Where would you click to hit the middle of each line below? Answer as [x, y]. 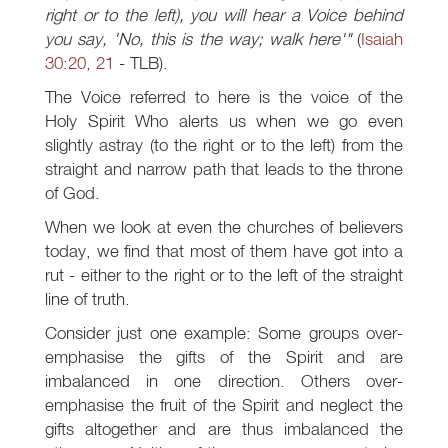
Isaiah [382, 39]
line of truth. [87, 299]
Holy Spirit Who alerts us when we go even [224, 121]
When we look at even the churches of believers [224, 227]
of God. [72, 193]
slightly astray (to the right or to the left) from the [224, 145]
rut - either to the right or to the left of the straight [224, 275]
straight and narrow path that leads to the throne [224, 169]
